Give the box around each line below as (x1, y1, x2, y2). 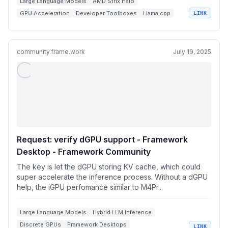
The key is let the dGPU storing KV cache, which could (17, 162, 201, 171)
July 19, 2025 (173, 48, 211, 55)
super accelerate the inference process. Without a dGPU (17, 173, 208, 181)
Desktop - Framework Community (17, 147, 151, 157)
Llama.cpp (143, 10, 170, 17)
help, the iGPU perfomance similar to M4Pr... (17, 183, 163, 191)
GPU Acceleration (20, 10, 70, 17)
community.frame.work (17, 48, 85, 55)
